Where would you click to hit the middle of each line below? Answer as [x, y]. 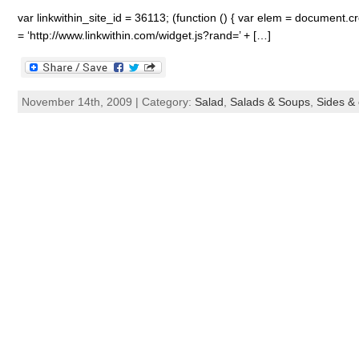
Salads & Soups [270, 102]
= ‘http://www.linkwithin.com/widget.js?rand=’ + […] [144, 35]
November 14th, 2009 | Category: [108, 102]
